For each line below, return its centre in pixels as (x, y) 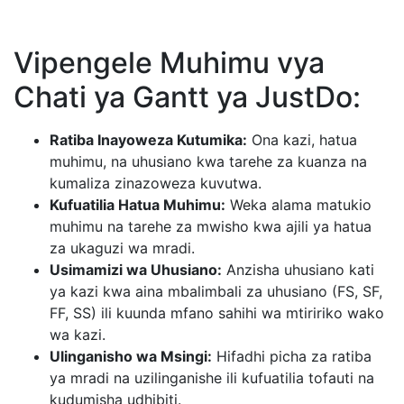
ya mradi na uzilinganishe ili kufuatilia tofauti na (212, 378)
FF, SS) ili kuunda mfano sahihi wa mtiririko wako (217, 313)
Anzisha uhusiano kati (298, 270)
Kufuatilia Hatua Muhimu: (138, 205)
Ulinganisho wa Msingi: (131, 356)
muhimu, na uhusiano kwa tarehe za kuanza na (208, 161)
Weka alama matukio (298, 205)
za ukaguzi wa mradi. (122, 248)
